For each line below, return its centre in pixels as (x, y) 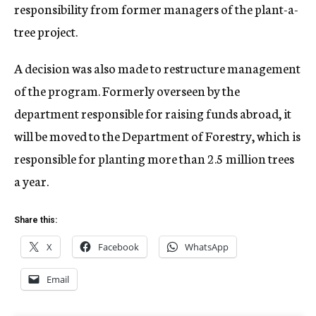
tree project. (46, 31)
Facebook (119, 247)
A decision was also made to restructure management (157, 68)
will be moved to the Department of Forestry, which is (157, 135)
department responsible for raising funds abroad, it (153, 113)
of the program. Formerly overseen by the (127, 90)
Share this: (36, 220)
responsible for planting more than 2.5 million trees (154, 158)
